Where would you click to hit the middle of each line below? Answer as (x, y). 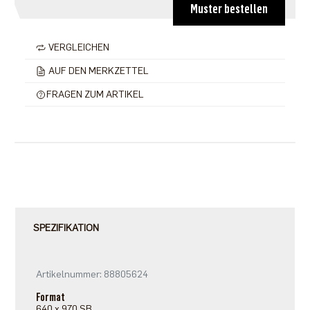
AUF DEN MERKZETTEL (97, 71)
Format (51, 298)
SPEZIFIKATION (66, 228)
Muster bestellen (229, 9)
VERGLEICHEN (77, 48)
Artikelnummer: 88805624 (92, 275)
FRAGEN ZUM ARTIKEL (95, 95)
